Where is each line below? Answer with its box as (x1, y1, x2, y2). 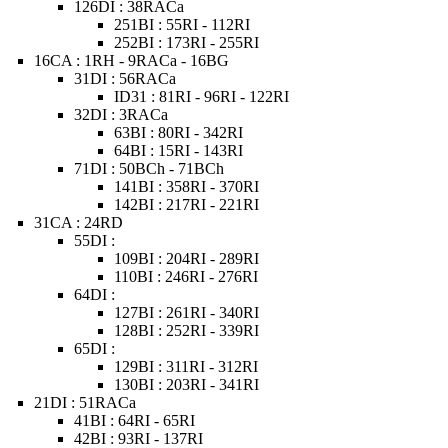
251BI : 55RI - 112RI (114, 16, 251, 33)
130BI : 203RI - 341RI (114, 376, 260, 393)
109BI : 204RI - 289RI (114, 250, 260, 267)
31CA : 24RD (34, 214, 124, 231)
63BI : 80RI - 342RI (114, 124, 244, 141)
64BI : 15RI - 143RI (114, 142, 244, 159)
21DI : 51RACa (34, 394, 137, 411)
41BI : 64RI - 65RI (74, 412, 196, 429)
